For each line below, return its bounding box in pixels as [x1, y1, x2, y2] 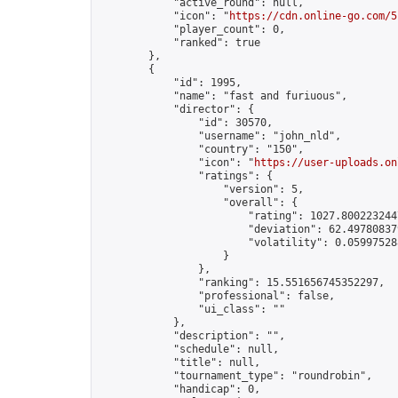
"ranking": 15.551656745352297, [99, 276, 385, 289]
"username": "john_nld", [99, 130, 341, 142]
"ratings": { [99, 170, 273, 182]
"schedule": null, [99, 343, 279, 355]
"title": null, [99, 356, 260, 369]
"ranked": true [99, 36, 260, 49]
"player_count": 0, [99, 23, 285, 36]
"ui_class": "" [99, 303, 285, 315]
